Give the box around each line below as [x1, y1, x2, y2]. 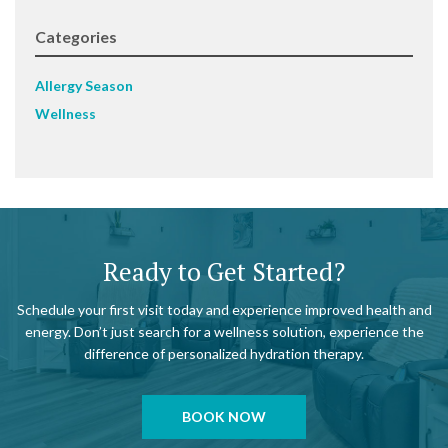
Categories [35, 27, 117, 47]
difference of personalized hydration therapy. [84, 345, 364, 363]
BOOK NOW [182, 408, 266, 426]
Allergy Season [35, 77, 133, 95]
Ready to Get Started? [103, 255, 345, 289]
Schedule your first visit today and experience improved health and [16, 301, 432, 319]
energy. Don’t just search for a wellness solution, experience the [24, 323, 424, 341]
